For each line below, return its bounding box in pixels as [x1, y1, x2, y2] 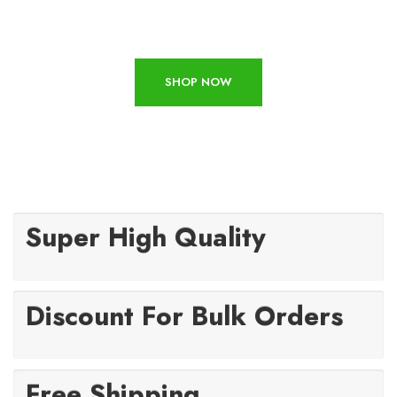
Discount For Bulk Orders [26, 296, 344, 335]
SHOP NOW [165, 74, 232, 90]
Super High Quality [26, 218, 267, 257]
